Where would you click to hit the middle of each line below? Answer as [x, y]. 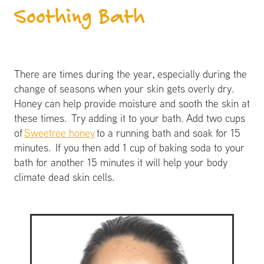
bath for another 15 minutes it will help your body [121, 162]
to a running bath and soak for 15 [168, 133]
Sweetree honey [60, 133]
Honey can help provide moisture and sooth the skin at [132, 103]
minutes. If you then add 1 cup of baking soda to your [129, 147]
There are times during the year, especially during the [131, 74]
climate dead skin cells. [66, 177]
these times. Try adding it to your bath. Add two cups [130, 118]
